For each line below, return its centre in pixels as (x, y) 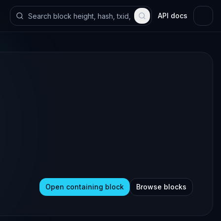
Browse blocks (161, 187)
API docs (173, 16)
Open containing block (85, 187)
